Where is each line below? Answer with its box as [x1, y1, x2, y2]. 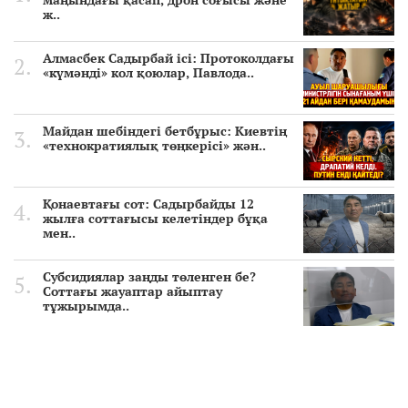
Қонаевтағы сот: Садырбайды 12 [43, 195, 254, 213]
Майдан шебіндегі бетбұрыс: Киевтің [43, 122, 287, 140]
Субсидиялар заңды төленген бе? [43, 268, 256, 286]
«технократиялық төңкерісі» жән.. [43, 137, 266, 155]
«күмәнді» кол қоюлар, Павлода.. [43, 64, 254, 82]
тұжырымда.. [43, 297, 129, 315]
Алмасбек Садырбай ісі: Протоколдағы [43, 49, 294, 67]
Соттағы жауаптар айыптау [43, 282, 222, 301]
